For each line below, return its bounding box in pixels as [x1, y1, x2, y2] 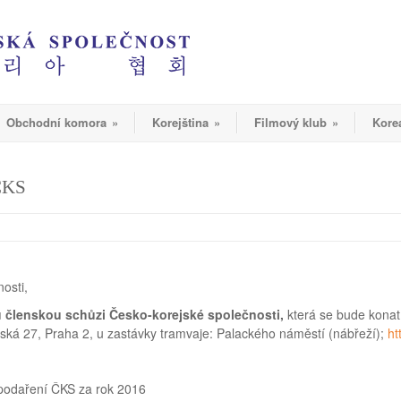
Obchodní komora [6, 114, 107, 131]
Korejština [152, 114, 209, 131]
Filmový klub [254, 114, 327, 131]
